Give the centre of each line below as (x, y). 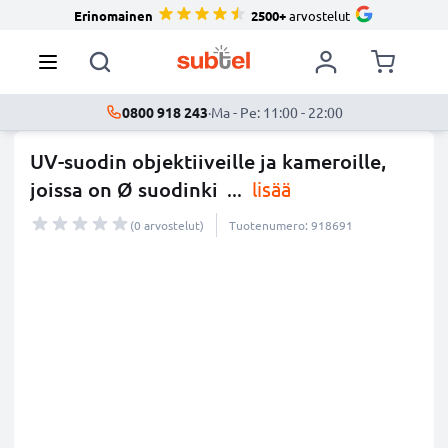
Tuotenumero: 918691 (291, 225)
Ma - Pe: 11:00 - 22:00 (276, 112)
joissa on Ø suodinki (124, 189)
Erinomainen (113, 15)
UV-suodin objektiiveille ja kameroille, (208, 161)
